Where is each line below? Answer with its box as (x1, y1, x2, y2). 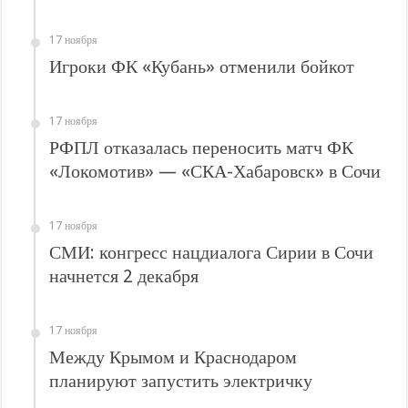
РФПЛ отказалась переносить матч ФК (49, 137, 354, 158)
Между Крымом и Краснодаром (49, 346, 298, 368)
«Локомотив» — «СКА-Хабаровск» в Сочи (49, 160, 382, 182)
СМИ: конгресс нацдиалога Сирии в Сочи (49, 241, 374, 263)
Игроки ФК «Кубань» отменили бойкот (49, 56, 355, 77)
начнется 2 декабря (49, 265, 199, 287)
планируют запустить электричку (49, 370, 313, 392)
